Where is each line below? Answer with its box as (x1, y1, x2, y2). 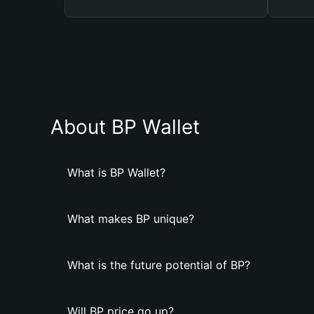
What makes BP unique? (67, 212, 194, 226)
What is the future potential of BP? (67, 258, 250, 272)
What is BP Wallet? (67, 165, 165, 179)
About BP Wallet (50, 115, 200, 139)
